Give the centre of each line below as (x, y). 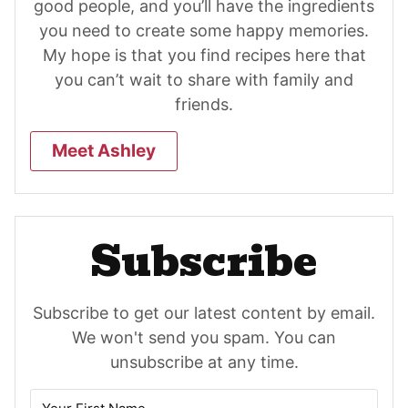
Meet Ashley (104, 150)
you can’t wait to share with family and (204, 79)
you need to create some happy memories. (204, 30)
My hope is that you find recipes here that (204, 55)
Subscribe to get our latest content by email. (204, 312)
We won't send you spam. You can (204, 337)
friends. (204, 104)
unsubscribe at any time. (204, 362)
